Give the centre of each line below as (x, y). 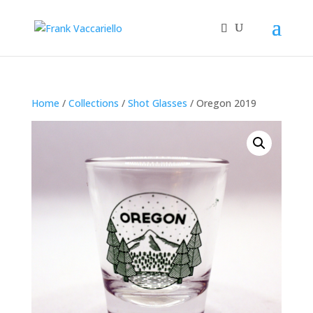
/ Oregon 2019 (221, 103)
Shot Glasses (157, 103)
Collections (93, 103)
